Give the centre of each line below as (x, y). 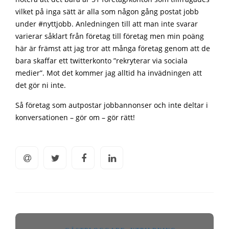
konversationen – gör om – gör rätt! (75, 118)
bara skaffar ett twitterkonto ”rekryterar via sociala (101, 61)
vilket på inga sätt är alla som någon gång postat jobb (107, 12)
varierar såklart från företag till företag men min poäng (110, 37)
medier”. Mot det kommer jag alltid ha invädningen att (109, 73)
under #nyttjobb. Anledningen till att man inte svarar (107, 24)
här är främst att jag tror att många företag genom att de (113, 49)
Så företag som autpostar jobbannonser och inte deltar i (112, 106)
